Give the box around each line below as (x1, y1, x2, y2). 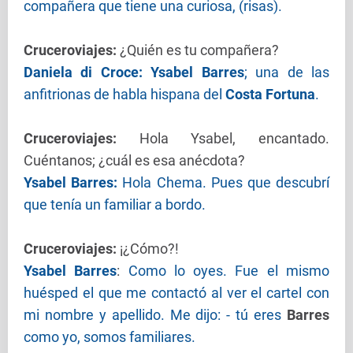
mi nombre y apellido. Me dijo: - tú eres (24, 307, 287, 324)
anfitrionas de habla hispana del (24, 86, 225, 103)
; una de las (243, 64, 330, 81)
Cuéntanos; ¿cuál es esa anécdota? (24, 152, 245, 169)
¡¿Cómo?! (117, 240, 179, 258)
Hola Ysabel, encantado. (139, 130, 330, 147)
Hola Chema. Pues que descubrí (117, 174, 330, 191)
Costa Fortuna (225, 86, 315, 103)
